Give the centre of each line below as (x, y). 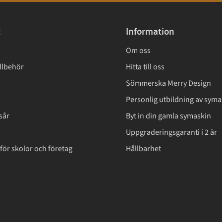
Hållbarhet (143, 148)
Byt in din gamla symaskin (168, 116)
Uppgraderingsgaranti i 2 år (171, 132)
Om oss (138, 50)
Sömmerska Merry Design (168, 83)
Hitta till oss (145, 67)
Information (150, 32)
